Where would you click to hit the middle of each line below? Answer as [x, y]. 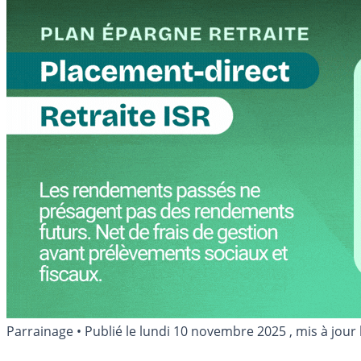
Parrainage [40, 331]
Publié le [112, 331]
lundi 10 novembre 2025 [213, 331]
